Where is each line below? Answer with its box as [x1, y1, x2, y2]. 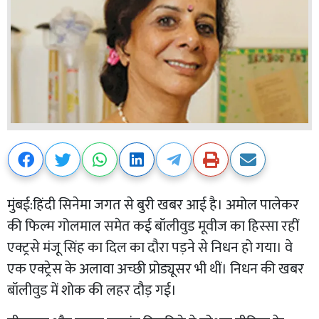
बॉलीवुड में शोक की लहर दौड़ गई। [7, 278, 177, 303]
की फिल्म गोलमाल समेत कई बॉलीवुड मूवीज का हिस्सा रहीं [7, 214, 299, 239]
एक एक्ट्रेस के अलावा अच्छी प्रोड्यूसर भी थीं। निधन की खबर [7, 256, 304, 281]
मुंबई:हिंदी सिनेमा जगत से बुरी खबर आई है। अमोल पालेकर [7, 192, 299, 217]
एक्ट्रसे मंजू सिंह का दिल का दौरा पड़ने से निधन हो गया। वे [7, 235, 293, 260]
